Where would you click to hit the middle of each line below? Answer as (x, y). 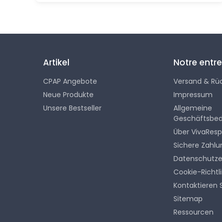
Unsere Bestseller (72, 108)
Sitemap (188, 199)
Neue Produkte (68, 95)
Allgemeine (193, 108)
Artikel (56, 63)
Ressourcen (194, 212)
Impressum (193, 95)
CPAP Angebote (70, 82)
